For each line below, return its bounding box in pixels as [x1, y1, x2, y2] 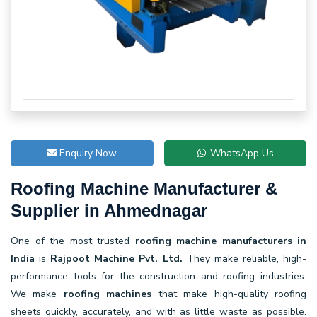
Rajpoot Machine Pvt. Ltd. [50, 251, 183, 265]
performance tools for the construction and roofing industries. [11, 269, 306, 283]
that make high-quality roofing [151, 287, 307, 301]
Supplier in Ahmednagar [11, 200, 207, 220]
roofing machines [63, 287, 152, 301]
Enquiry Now [57, 146, 117, 160]
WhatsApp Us [207, 146, 275, 160]
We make [11, 287, 64, 301]
